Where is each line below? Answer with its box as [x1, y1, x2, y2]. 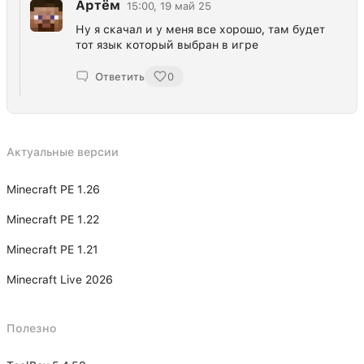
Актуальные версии [6, 145, 119, 159]
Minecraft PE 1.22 [6, 213, 99, 227]
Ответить [95, 70, 145, 83]
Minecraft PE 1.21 [6, 243, 98, 257]
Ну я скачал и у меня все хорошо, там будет [76, 23, 325, 37]
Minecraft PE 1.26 [6, 183, 100, 197]
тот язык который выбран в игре [76, 38, 258, 52]
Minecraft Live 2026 [6, 273, 113, 287]
